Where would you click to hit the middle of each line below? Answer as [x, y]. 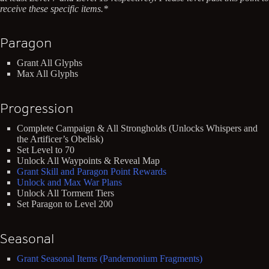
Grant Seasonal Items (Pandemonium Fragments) [110, 258]
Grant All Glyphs [50, 63]
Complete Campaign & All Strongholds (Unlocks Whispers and [137, 128]
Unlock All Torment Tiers [65, 193]
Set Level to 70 [46, 150]
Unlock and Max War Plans [69, 183]
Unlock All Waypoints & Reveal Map [88, 161]
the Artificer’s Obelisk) [60, 139]
